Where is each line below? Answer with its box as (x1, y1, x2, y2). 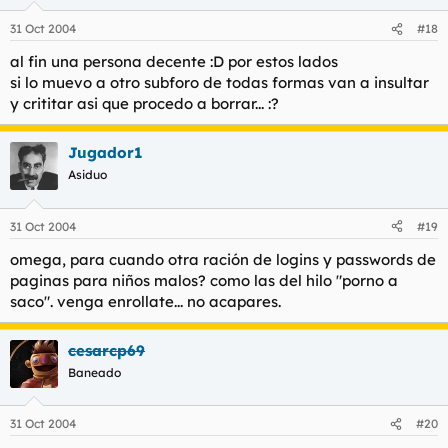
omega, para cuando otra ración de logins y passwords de (10, 249, 436, 269)
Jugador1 (68, 143, 142, 162)
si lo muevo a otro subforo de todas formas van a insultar (10, 73, 429, 92)
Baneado (68, 364, 121, 380)
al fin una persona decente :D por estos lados (10, 52, 338, 71)
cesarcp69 (68, 340, 145, 360)
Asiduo (68, 167, 107, 182)
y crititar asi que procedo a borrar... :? (10, 94, 279, 113)
